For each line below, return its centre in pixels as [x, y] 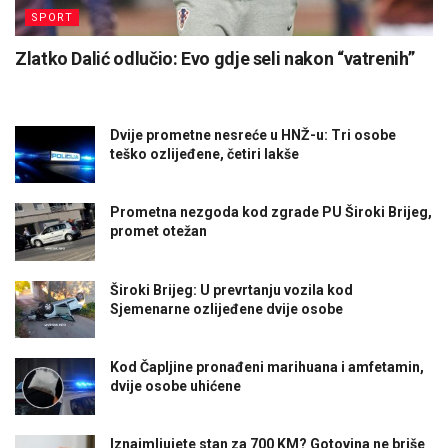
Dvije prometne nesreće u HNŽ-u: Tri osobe [253, 135]
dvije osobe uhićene [175, 385]
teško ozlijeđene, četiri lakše [204, 154]
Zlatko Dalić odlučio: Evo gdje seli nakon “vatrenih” [215, 59]
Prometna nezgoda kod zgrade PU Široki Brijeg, [271, 212]
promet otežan [158, 231]
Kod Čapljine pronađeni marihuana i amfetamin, [267, 366]
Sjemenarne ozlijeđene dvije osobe [226, 308]
